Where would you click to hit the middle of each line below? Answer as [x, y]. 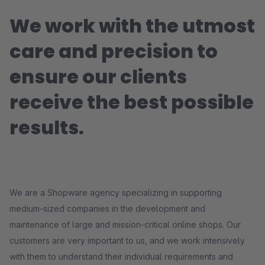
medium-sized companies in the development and [107, 209]
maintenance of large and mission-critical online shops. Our [125, 224]
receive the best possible [132, 102]
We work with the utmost [132, 26]
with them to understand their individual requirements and [121, 256]
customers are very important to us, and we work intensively [127, 240]
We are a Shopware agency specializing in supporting [116, 193]
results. [47, 127]
